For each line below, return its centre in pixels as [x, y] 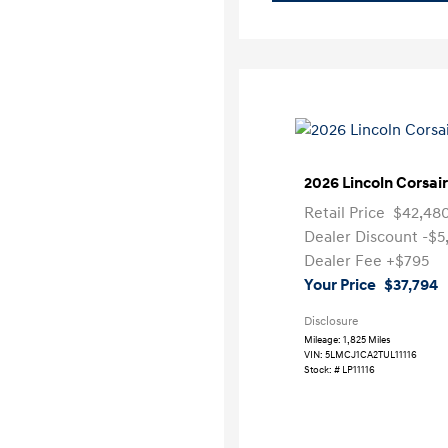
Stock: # [322, 370]
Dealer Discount [363, 237]
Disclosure [331, 321]
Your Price [340, 285]
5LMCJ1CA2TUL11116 [371, 355]
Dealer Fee [345, 261]
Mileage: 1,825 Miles [348, 340]
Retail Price [345, 213]
